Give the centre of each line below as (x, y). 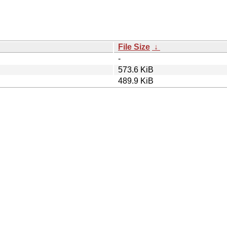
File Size (134, 47)
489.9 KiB (136, 81)
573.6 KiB (136, 69)
